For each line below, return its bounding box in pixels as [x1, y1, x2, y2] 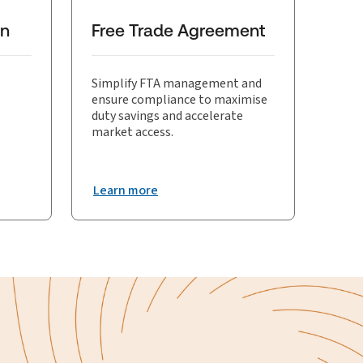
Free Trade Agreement [91, 20, 266, 41]
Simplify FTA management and [91, 75, 262, 92]
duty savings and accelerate [91, 107, 243, 124]
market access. [91, 123, 173, 140]
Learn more [92, 181, 158, 199]
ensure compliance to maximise [91, 91, 267, 108]
